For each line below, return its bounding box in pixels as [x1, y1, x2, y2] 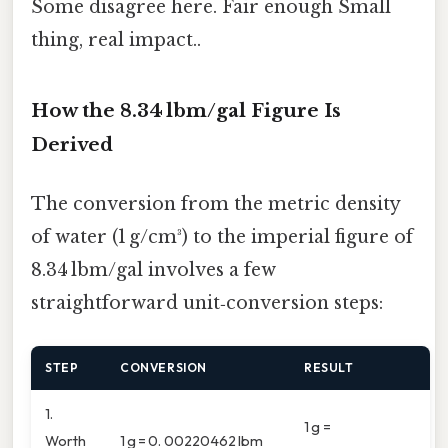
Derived [31, 132, 113, 156]
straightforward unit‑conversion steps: [31, 291, 383, 314]
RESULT [304, 360, 354, 376]
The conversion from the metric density [31, 192, 400, 215]
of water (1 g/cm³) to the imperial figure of [31, 225, 413, 248]
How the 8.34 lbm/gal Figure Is [31, 98, 341, 122]
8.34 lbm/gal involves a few [31, 258, 276, 281]
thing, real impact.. [31, 28, 201, 51]
